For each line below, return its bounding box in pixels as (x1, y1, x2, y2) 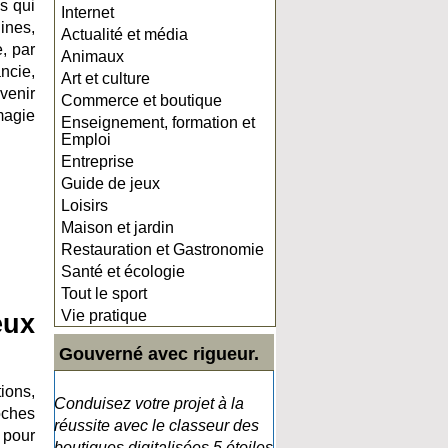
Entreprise (61, 153, 134, 170)
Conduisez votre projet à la (54, 395, 244, 412)
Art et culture (61, 70, 150, 87)
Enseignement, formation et (61, 114, 255, 131)
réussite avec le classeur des (54, 417, 259, 434)
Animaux (61, 48, 124, 65)
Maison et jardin (61, 219, 174, 236)
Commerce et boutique (61, 92, 222, 109)
